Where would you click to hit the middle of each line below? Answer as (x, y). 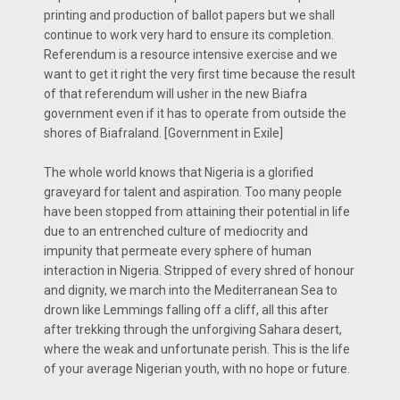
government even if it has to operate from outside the (195, 113)
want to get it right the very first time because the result (200, 74)
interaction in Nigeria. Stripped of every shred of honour (199, 270)
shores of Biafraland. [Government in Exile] (163, 133)
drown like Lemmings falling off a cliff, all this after (186, 309)
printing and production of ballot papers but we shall (189, 15)
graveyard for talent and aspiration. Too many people (193, 192)
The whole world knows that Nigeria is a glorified (179, 172)
